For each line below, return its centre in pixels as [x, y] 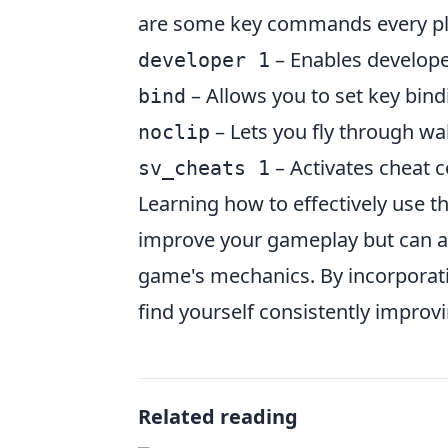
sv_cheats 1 [204, 168]
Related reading [218, 416]
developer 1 [204, 60]
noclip [174, 132]
